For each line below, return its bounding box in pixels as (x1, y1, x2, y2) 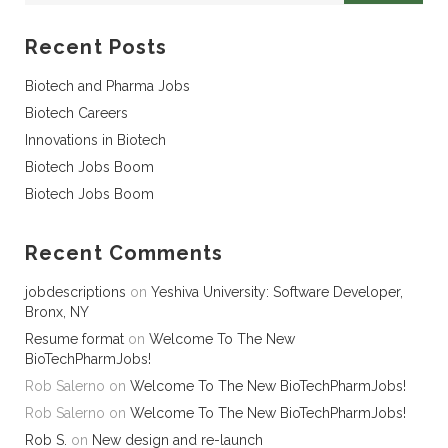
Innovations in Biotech (25, 132, 166, 148)
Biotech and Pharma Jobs (25, 78, 190, 94)
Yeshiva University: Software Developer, (151, 284, 403, 300)
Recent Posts (25, 35, 168, 59)
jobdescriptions (25, 284, 126, 300)
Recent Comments (25, 241, 224, 265)
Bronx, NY (25, 304, 89, 320)
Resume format (25, 331, 124, 347)
